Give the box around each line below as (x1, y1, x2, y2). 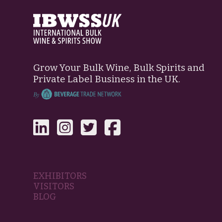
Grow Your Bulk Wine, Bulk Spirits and (33, 61, 205, 73)
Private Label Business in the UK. (33, 73, 181, 85)
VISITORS (33, 181, 75, 192)
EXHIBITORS (33, 170, 87, 181)
